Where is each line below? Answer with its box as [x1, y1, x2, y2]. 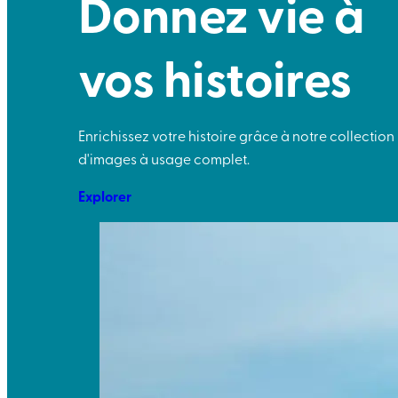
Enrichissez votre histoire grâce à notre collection [78, 125, 394, 146]
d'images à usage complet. [78, 148, 250, 169]
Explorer [78, 186, 131, 207]
